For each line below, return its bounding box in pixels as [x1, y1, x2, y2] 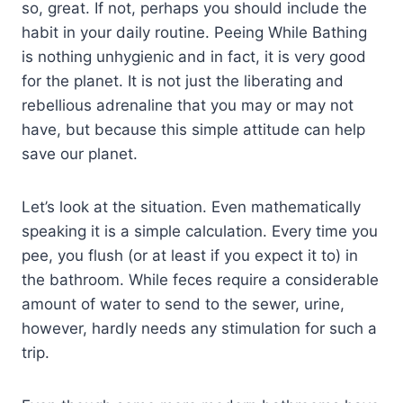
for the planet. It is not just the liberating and [22, 71, 344, 90]
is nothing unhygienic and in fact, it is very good [22, 47, 366, 66]
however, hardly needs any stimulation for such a [22, 318, 377, 337]
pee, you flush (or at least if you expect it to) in [22, 246, 358, 264]
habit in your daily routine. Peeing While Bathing [22, 22, 367, 41]
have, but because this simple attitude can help [22, 120, 365, 139]
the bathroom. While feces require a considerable [22, 270, 379, 289]
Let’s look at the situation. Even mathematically [22, 197, 361, 216]
